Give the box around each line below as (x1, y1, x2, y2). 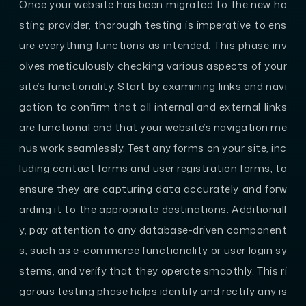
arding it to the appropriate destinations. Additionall (19, 201, 287, 217)
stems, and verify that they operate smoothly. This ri (19, 263, 287, 278)
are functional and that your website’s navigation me (19, 120, 287, 135)
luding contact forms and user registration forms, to (19, 161, 287, 176)
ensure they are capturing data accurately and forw (19, 181, 287, 196)
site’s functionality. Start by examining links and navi (19, 79, 287, 94)
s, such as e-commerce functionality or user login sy (19, 242, 287, 258)
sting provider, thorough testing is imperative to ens (19, 17, 287, 32)
